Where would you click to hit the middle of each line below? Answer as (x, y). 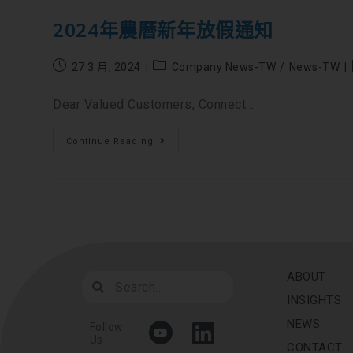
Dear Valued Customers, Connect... (154, 104)
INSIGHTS (314, 301)
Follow (106, 327)
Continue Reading (110, 141)
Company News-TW (224, 67)
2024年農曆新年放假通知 (163, 30)
